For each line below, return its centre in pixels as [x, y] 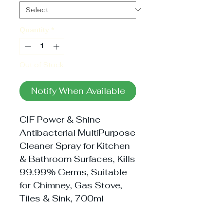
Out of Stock [42, 65]
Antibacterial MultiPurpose [77, 133]
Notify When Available [78, 91]
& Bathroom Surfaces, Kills [77, 159]
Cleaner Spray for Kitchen [75, 146]
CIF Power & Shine [60, 119]
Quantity [34, 30]
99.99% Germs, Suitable [73, 172]
